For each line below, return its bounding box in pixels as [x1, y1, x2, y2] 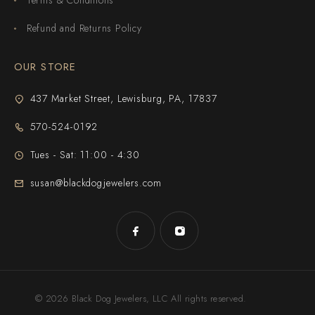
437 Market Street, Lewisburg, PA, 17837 [30, 91, 217, 105]
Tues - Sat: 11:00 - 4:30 [30, 147, 141, 162]
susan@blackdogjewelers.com [30, 175, 162, 190]
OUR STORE [14, 58, 76, 75]
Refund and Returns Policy [26, 20, 142, 35]
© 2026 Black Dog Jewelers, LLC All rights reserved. [35, 291, 247, 305]
